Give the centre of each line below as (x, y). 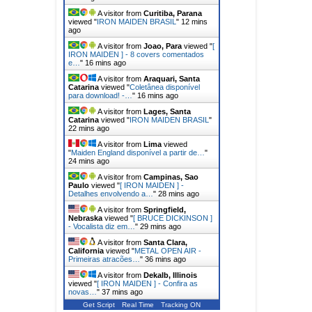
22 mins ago (89, 128)
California (86, 250)
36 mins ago (165, 259)
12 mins (194, 21)
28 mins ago (179, 193)
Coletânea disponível (165, 87)
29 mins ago (161, 226)
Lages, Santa (167, 111)
